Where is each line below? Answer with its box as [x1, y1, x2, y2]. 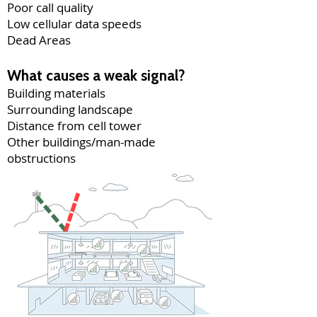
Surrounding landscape [7, 101, 133, 117]
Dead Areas [7, 32, 71, 48]
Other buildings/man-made [7, 134, 156, 150]
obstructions [7, 150, 76, 166]
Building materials [7, 85, 105, 101]
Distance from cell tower [7, 117, 142, 134]
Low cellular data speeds [7, 16, 142, 32]
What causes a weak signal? [7, 67, 185, 84]
